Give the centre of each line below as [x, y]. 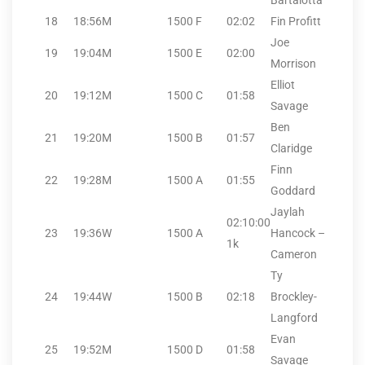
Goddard [293, 191]
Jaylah [288, 212]
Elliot [283, 85]
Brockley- [294, 297]
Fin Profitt [296, 22]
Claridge [291, 149]
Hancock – [298, 233]
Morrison [293, 64]
